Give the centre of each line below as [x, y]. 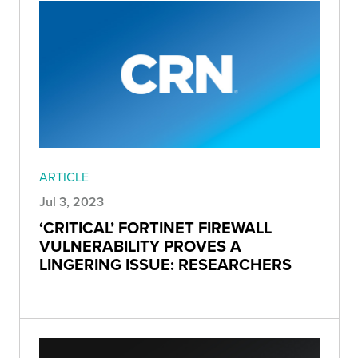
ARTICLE [64, 177]
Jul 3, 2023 [72, 202]
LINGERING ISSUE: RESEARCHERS [165, 265]
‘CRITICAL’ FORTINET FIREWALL [155, 228]
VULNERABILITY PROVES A [140, 246]
